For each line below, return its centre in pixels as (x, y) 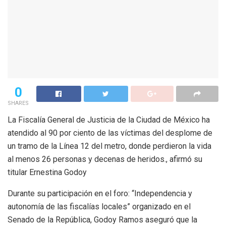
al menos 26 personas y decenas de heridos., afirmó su (105, 159)
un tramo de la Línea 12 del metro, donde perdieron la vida (109, 146)
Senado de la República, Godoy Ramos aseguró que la (102, 219)
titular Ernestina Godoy (47, 172)
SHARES (18, 103)
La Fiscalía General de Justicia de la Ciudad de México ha (109, 120)
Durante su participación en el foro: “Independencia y (100, 193)
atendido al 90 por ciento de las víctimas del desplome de (110, 133)
